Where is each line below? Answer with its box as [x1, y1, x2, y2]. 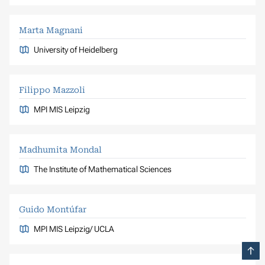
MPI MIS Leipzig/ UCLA [33, 224, 114, 234]
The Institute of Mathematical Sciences [33, 164, 172, 174]
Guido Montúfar [19, 204, 86, 214]
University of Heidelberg [33, 44, 118, 54]
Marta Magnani [19, 25, 83, 35]
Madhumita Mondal [19, 144, 102, 154]
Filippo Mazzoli [19, 85, 85, 95]
